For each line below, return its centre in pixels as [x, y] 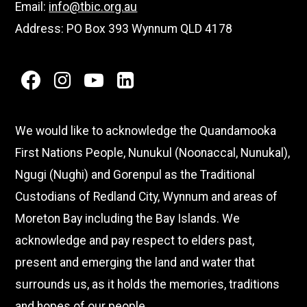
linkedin [157, 92]
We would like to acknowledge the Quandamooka [146, 131]
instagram [103, 92]
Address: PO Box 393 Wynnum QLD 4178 [124, 29]
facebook [70, 92]
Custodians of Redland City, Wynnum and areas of [147, 196]
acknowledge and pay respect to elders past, [135, 240]
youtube [127, 92]
